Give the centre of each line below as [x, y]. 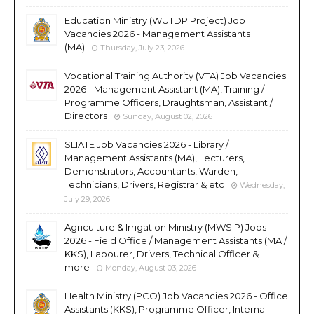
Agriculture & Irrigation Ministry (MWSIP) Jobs [165, 227]
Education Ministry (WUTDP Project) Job [155, 20]
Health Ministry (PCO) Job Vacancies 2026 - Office [176, 295]
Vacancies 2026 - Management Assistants [157, 33]
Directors [86, 115]
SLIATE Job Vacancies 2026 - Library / [146, 144]
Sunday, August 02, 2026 [168, 116]
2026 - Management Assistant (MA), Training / [164, 89]
